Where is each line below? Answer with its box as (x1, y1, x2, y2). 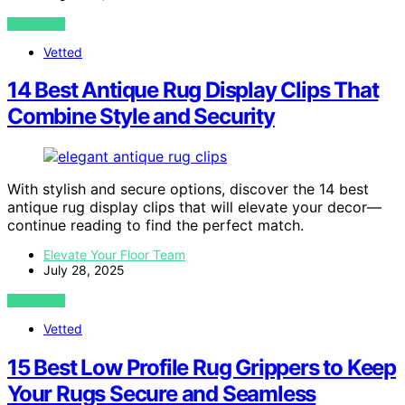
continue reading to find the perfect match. (7, 216, 304, 235)
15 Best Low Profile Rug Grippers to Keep (7, 354, 396, 381)
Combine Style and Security (7, 103, 275, 130)
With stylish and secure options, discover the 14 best (7, 180, 369, 199)
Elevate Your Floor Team (43, 247, 185, 263)
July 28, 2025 (43, 262, 125, 278)
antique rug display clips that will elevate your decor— (7, 198, 381, 217)
